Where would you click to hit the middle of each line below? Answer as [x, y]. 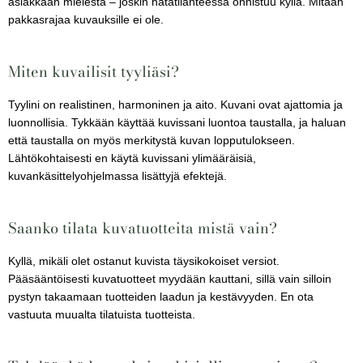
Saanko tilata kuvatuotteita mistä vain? [143, 228]
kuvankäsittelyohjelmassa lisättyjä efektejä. [119, 177]
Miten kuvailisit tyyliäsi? [94, 72]
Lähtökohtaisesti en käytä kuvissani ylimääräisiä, [132, 159]
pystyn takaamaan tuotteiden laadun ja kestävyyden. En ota [161, 297]
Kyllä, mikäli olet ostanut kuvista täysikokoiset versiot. [144, 262]
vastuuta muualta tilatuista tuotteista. [103, 315]
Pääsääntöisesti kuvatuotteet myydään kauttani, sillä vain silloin [170, 280]
